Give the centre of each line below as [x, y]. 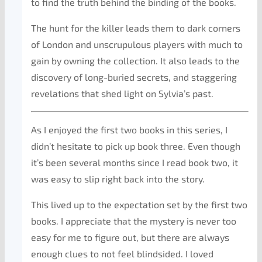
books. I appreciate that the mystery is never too [134, 221]
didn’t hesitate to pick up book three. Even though [136, 146]
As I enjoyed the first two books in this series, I [129, 130]
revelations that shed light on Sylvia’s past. [122, 93]
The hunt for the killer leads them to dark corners [136, 28]
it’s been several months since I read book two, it [135, 162]
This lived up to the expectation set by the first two [139, 204]
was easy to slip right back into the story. [118, 179]
